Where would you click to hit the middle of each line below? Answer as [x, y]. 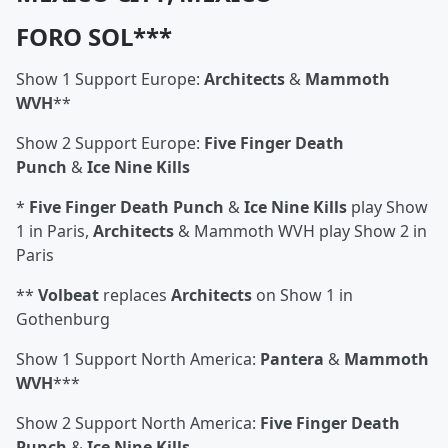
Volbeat [68, 295]
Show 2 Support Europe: [110, 143]
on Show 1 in [302, 295]
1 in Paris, [54, 231]
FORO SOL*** [94, 36]
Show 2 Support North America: [138, 423]
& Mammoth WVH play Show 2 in [300, 231]
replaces [135, 295]
